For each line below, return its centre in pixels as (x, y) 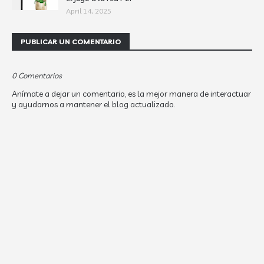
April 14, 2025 (89, 11)
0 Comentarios (37, 75)
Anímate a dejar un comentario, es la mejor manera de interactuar (131, 94)
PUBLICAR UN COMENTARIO (71, 42)
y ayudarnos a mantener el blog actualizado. (93, 104)
